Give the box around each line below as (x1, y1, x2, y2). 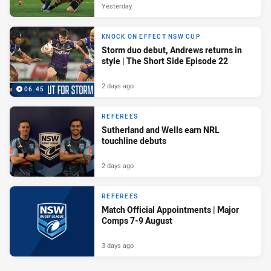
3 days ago (102, 240, 134, 250)
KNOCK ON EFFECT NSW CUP (102, 33, 200, 41)
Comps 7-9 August (102, 215, 172, 227)
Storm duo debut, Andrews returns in (102, 44, 242, 56)
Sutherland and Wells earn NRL (102, 124, 220, 136)
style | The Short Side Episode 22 (102, 55, 228, 67)
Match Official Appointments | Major (102, 204, 239, 216)
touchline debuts (102, 135, 166, 147)
